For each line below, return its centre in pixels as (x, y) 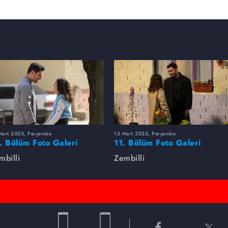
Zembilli (129, 158)
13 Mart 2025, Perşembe (145, 133)
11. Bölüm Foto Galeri (158, 142)
